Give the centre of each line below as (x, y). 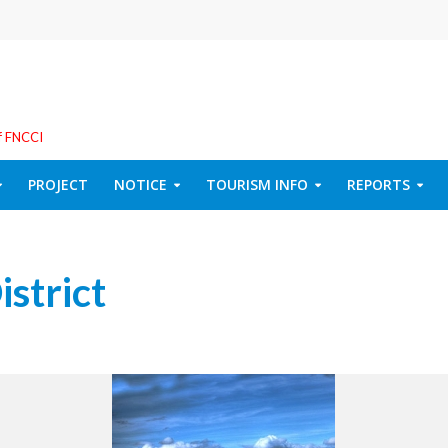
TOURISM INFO (256, 184)
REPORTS (378, 184)
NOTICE (140, 184)
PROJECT (57, 184)
